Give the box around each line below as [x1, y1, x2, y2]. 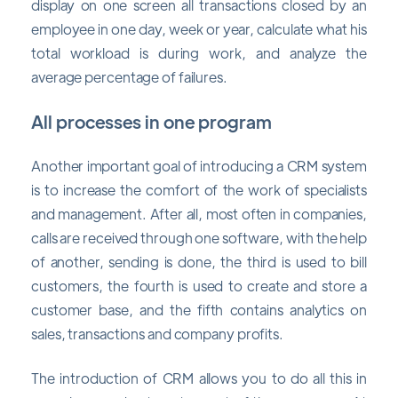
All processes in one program [31, 109, 272, 132]
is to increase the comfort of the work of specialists [31, 180, 367, 200]
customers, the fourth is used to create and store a [31, 276, 367, 296]
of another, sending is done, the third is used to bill [31, 252, 367, 272]
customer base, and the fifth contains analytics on [31, 300, 367, 320]
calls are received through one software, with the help [31, 228, 367, 248]
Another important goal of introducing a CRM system [31, 156, 367, 176]
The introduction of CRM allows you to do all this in [31, 368, 367, 387]
